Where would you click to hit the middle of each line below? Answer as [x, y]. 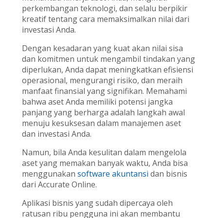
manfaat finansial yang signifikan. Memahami [104, 91]
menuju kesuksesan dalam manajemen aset [101, 123]
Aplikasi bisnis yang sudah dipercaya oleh [97, 203]
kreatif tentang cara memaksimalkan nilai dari [105, 19]
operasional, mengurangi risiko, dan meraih [102, 80]
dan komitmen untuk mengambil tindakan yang [108, 59]
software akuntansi [113, 173]
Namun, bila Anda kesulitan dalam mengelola [104, 152]
